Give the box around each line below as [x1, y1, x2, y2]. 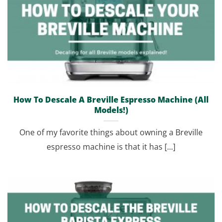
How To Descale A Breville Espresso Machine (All [13, 94, 209, 106]
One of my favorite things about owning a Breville [19, 127, 203, 138]
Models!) [94, 105, 128, 116]
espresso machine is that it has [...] [47, 141, 175, 153]
